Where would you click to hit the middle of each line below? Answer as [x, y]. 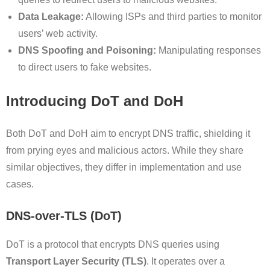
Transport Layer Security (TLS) [76, 262]
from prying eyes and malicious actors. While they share [125, 151]
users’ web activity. [58, 33]
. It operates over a [186, 262]
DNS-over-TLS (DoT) [64, 216]
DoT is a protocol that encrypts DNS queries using [113, 245]
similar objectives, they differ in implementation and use [124, 168]
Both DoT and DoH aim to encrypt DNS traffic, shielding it [128, 134]
